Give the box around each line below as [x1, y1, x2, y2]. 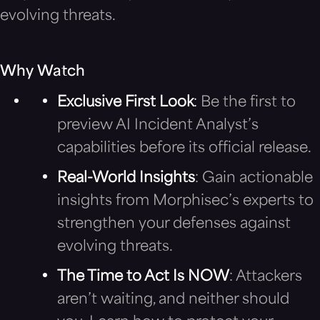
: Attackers [229, 269, 302, 284]
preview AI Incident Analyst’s [57, 118, 259, 133]
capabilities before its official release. [57, 141, 311, 156]
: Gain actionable [195, 171, 313, 186]
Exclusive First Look [57, 95, 194, 110]
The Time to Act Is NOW [57, 269, 229, 284]
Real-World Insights [57, 171, 195, 186]
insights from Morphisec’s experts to [57, 194, 314, 209]
